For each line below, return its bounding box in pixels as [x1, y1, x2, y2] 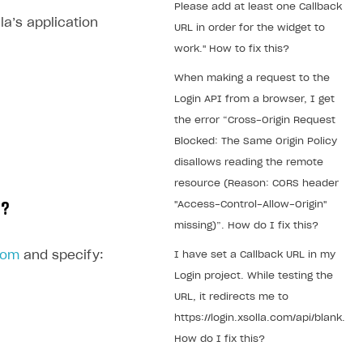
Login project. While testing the [174, 271, 333, 280]
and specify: [19, 250, 104, 262]
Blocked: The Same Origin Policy [174, 136, 337, 146]
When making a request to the [174, 73, 330, 83]
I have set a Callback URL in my [174, 250, 335, 259]
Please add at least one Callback [174, 2, 342, 11]
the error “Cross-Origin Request [174, 115, 335, 125]
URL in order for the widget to [174, 23, 325, 32]
